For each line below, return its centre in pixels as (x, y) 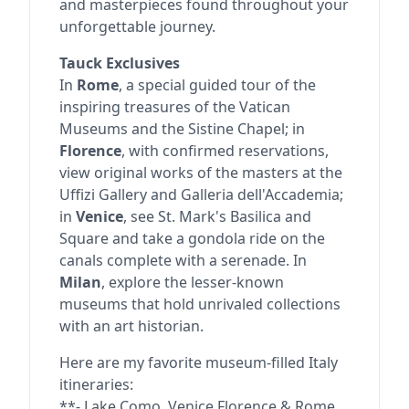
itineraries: (96, 384)
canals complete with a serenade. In (183, 260)
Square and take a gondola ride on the (192, 238)
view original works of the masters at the (201, 172)
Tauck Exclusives (120, 63)
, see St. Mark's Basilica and (217, 216)
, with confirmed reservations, (225, 150)
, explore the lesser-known (193, 282)
